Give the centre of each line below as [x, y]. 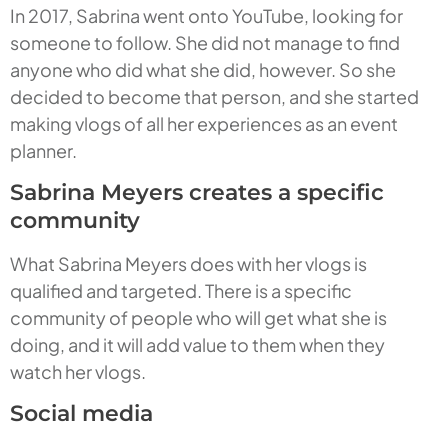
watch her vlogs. [78, 372]
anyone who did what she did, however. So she [203, 70]
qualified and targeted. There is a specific [181, 291]
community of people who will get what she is [198, 318]
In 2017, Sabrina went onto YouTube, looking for [206, 16]
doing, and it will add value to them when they [197, 345]
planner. [43, 151]
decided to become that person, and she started [214, 97]
